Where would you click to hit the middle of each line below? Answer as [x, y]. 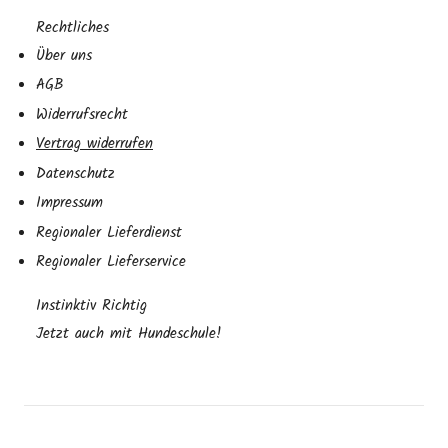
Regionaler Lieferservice [111, 262]
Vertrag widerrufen [94, 144]
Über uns [64, 55]
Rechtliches [72, 28]
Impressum [69, 203]
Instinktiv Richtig [91, 306]
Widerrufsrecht [82, 114]
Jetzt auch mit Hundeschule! [129, 333]
